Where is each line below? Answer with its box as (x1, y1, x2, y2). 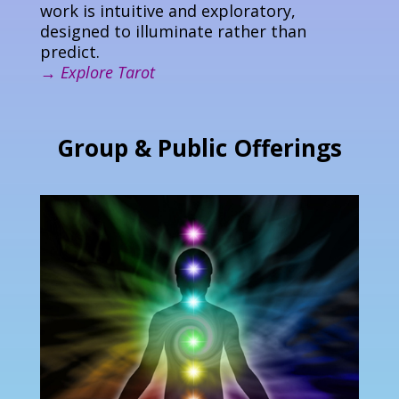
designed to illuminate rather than (39, 20, 306, 42)
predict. (39, 40, 100, 62)
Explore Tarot (60, 61, 155, 83)
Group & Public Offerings (56, 131, 342, 164)
